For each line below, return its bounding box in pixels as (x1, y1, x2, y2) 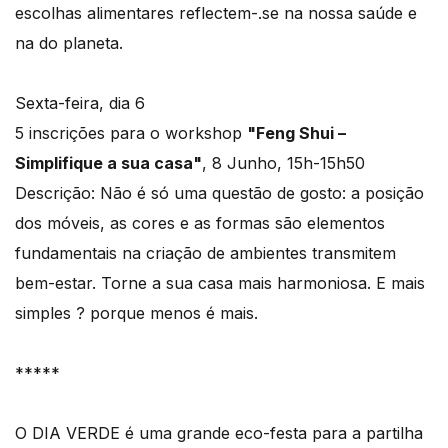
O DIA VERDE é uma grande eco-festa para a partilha (15, 423, 423, 444)
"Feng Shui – (247, 123, 346, 144)
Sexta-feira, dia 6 (15, 93, 145, 114)
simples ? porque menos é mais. (15, 303, 258, 324)
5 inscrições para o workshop (15, 123, 247, 144)
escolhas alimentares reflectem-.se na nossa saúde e (15, 3, 417, 24)
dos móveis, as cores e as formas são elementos (15, 213, 385, 234)
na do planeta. (15, 33, 123, 54)
